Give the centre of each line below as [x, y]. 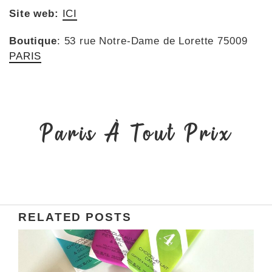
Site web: [34, 13]
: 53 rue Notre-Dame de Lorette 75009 [152, 41]
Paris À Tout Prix [136, 133]
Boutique [33, 41]
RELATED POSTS [75, 217]
